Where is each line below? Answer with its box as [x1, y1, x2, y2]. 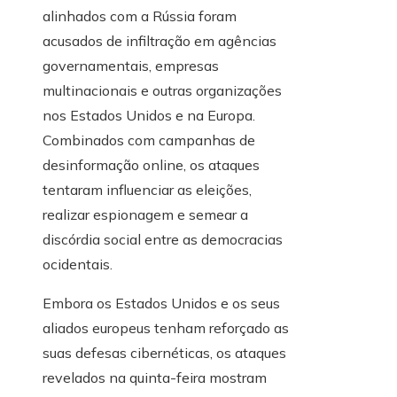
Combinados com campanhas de [43, 131, 255, 150]
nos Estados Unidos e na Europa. [43, 106, 255, 125]
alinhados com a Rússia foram [43, 7, 237, 26]
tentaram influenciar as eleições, [43, 181, 252, 199]
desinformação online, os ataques [43, 156, 260, 175]
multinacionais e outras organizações [43, 82, 282, 100]
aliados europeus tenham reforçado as [43, 319, 289, 338]
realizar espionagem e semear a [43, 206, 248, 224]
